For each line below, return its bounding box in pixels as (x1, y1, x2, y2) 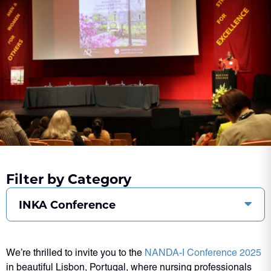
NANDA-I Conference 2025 (145, 246, 261, 258)
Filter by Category (6, 169, 131, 188)
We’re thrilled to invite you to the (6, 246, 145, 258)
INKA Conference (19, 197, 116, 212)
